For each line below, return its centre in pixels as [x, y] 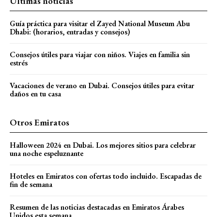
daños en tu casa [35, 93]
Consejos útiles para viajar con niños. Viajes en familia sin [100, 54]
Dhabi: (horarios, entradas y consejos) [70, 31]
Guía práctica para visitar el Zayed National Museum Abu [100, 23]
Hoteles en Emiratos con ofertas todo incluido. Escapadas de [106, 176]
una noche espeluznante [46, 153]
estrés [19, 62]
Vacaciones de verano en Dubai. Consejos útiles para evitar [102, 85]
